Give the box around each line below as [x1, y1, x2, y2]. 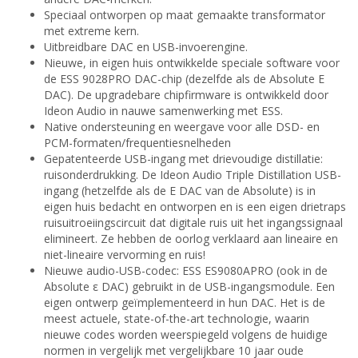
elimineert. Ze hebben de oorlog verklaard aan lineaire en [44, 231, 338, 247]
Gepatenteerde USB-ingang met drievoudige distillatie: [44, 151, 323, 167]
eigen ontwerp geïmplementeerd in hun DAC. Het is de [44, 295, 325, 311]
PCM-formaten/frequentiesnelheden [44, 135, 231, 151]
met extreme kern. [44, 23, 139, 39]
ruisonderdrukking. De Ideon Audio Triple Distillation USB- [44, 167, 341, 183]
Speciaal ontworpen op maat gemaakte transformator [44, 7, 325, 23]
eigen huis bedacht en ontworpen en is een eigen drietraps [44, 199, 346, 215]
